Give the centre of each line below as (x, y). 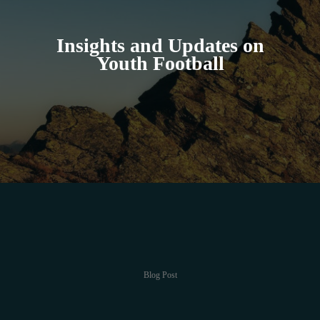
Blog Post (160, 275)
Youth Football (160, 63)
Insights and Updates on (160, 45)
